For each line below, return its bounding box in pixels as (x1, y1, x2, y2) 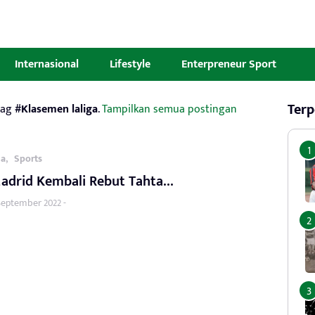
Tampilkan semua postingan (101, 100, 237, 118)
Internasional (15, 55, 79, 73)
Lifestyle (110, 55, 150, 73)
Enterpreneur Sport (181, 55, 276, 73)
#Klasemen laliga (14, 100, 98, 118)
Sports (14, 150, 42, 167)
